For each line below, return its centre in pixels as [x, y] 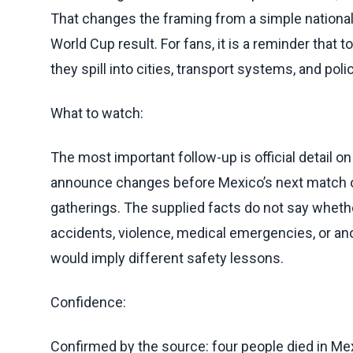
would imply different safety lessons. [167, 258]
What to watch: [97, 113]
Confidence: [88, 302]
